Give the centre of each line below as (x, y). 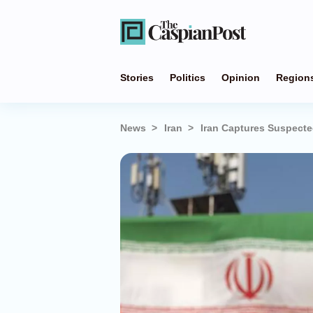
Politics (188, 78)
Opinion (241, 78)
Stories (137, 78)
